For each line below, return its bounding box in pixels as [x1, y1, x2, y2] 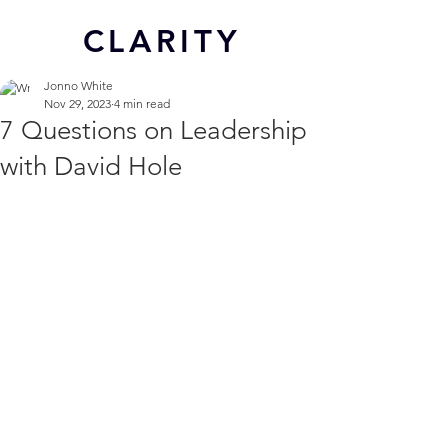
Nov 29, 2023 [44, 96, 111, 111]
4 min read [114, 96, 170, 111]
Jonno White [44, 78, 113, 93]
